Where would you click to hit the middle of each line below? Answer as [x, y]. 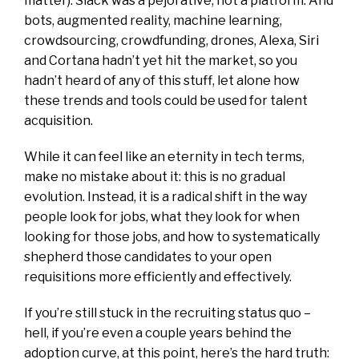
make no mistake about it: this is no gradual [155, 176]
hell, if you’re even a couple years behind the [158, 333]
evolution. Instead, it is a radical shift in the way [165, 196]
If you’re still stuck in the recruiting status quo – [167, 313]
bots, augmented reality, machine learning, [153, 20]
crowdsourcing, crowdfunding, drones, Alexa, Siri [171, 40]
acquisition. [58, 120]
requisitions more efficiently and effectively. [158, 276]
